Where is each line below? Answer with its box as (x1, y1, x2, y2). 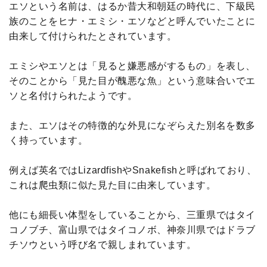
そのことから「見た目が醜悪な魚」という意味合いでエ (9, 75, 256, 86)
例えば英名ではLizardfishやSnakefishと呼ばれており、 (9, 164, 257, 175)
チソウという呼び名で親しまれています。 (9, 239, 197, 250)
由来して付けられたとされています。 (9, 30, 177, 41)
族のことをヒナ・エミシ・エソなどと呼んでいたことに (9, 15, 256, 26)
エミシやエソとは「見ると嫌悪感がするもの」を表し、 (9, 60, 256, 71)
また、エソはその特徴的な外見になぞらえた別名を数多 (9, 120, 256, 131)
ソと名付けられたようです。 (9, 90, 138, 101)
